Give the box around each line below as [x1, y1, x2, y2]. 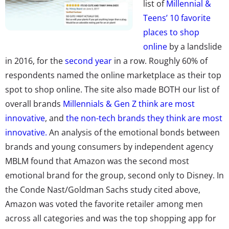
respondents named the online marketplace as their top [5, 69, 221, 81]
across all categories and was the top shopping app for [5, 212, 216, 224]
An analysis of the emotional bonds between [47, 126, 220, 138]
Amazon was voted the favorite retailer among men [5, 198, 203, 210]
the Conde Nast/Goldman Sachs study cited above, [5, 184, 200, 195]
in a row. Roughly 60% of [112, 55, 208, 66]
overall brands [5, 98, 63, 109]
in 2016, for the [5, 55, 65, 66]
